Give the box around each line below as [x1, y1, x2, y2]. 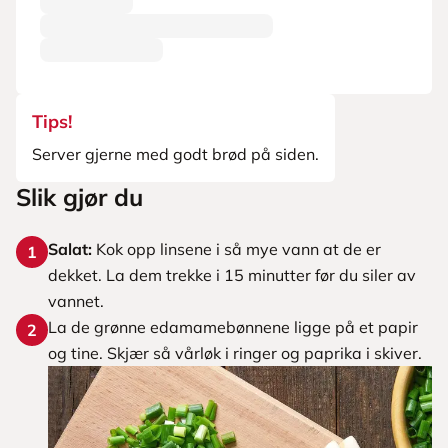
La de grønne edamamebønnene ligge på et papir [48, 317, 418, 337]
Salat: [48, 239, 92, 259]
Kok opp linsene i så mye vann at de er [92, 239, 381, 259]
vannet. [48, 291, 104, 311]
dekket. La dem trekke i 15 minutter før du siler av [48, 265, 416, 285]
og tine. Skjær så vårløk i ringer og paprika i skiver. [48, 343, 422, 363]
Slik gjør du [16, 182, 143, 212]
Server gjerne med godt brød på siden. [32, 144, 319, 164]
